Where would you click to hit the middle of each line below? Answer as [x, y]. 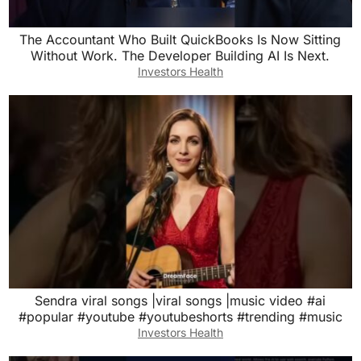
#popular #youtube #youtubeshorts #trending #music [180, 316]
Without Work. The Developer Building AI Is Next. [180, 56]
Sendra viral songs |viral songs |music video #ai [180, 300]
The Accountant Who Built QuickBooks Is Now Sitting [180, 40]
